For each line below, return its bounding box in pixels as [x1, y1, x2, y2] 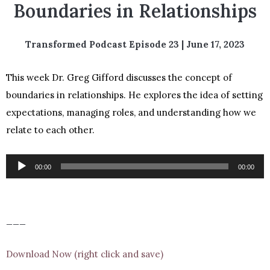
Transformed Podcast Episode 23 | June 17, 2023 [25, 38, 245, 50]
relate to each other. [6, 124, 95, 136]
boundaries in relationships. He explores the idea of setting [6, 89, 263, 101]
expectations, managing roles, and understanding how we [6, 106, 256, 118]
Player [5, 174, 33, 186]
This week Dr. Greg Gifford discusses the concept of [6, 71, 232, 83]
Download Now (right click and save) [6, 248, 163, 260]
